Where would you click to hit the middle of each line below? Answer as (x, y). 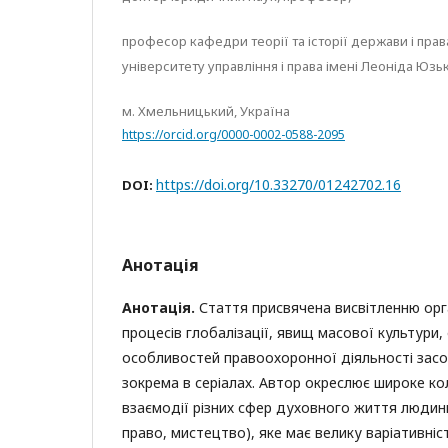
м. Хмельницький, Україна (206, 111)
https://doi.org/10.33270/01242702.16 (278, 184)
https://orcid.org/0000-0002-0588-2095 (233, 134)
